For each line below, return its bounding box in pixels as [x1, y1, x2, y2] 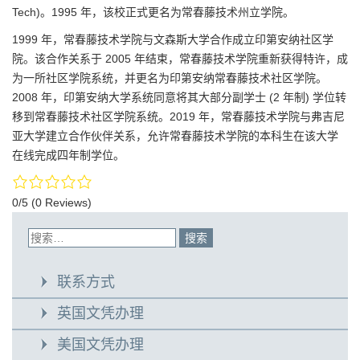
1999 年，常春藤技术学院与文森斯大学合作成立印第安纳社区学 [12, 32, 333, 46]
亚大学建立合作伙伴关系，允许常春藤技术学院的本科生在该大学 [12, 129, 338, 142]
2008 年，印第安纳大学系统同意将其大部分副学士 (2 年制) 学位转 [12, 90, 346, 104]
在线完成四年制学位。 [12, 148, 125, 162]
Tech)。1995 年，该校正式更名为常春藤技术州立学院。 [12, 5, 294, 18]
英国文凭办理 [57, 305, 144, 322]
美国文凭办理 [57, 337, 144, 354]
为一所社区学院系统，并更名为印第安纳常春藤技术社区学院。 [12, 71, 327, 84]
